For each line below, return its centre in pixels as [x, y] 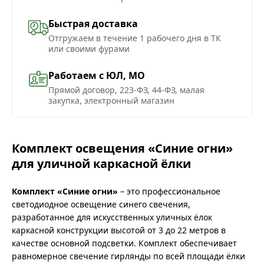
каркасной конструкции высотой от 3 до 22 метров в [119, 230]
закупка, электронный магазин [111, 101]
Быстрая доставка [93, 24]
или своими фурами [89, 49]
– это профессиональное [169, 192]
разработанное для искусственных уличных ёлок [112, 217]
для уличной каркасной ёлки [101, 164]
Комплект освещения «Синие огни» [122, 148]
